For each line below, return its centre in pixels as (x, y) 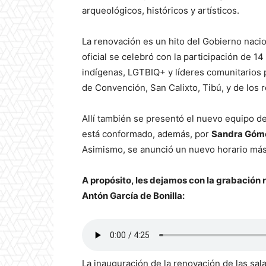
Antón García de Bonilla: (133, 196)
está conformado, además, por (147, 134)
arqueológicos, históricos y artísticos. (161, 11)
